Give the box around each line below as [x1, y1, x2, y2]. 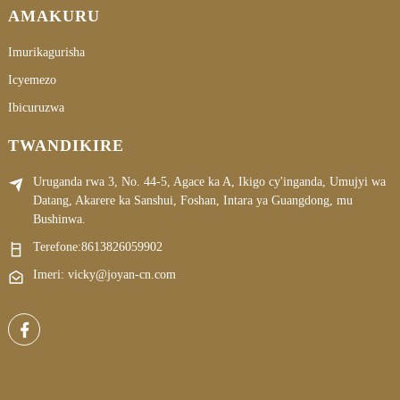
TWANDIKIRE [7, 136, 124, 154]
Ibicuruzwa [7, 100, 64, 114]
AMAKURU [7, 6, 100, 25]
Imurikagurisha [7, 45, 85, 59]
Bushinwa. [32, 212, 86, 226]
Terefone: [32, 239, 81, 254]
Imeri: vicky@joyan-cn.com [32, 267, 176, 281]
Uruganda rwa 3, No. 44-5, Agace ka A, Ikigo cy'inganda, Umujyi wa [32, 174, 386, 188]
